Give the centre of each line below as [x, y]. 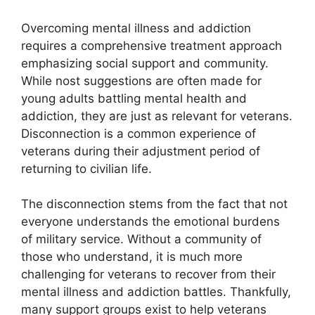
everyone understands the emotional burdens [150, 222]
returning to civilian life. [90, 168]
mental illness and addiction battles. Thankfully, [156, 292]
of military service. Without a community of [141, 239]
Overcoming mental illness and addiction [136, 28]
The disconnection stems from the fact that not [154, 204]
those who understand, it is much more [132, 257]
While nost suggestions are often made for [141, 81]
